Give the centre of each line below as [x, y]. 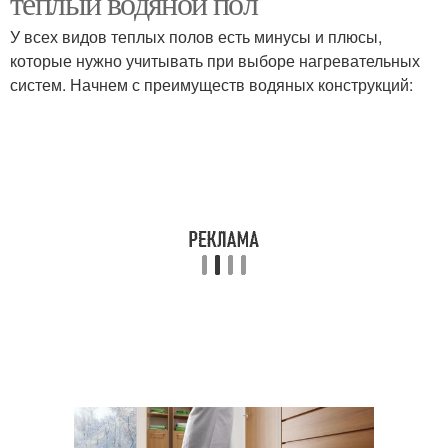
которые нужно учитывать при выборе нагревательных [215, 60]
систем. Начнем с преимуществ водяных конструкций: [211, 84]
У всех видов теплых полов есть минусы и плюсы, [196, 36]
